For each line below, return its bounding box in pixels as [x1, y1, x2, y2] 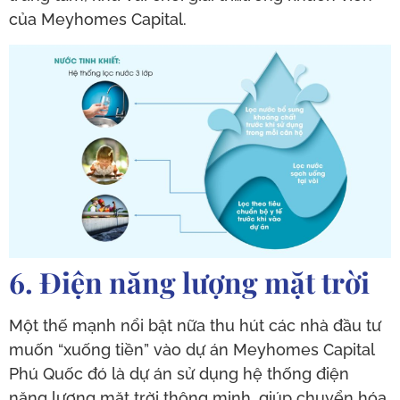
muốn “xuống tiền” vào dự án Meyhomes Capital [9, 339, 374, 359]
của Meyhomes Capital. [9, 10, 187, 29]
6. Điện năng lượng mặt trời [9, 262, 370, 301]
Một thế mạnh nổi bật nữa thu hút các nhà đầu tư [9, 315, 381, 335]
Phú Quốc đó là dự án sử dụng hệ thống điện [9, 363, 349, 383]
